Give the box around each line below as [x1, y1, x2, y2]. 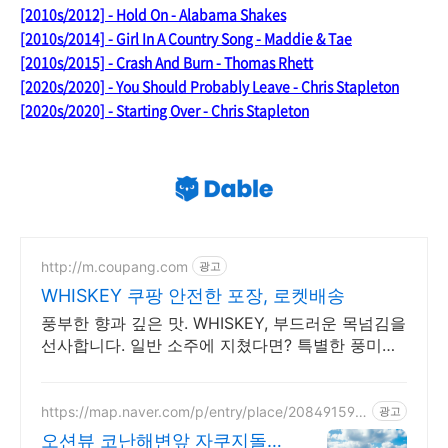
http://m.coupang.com [41, 257, 188, 275]
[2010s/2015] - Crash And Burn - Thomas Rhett [20, 52, 313, 72]
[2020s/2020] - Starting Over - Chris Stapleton [20, 100, 309, 120]
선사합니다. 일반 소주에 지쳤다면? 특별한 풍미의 [41, 335, 398, 355]
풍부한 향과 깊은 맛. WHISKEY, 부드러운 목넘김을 [41, 313, 406, 333]
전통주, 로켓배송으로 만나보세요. [41, 357, 283, 377]
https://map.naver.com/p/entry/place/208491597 [41, 402, 362, 420]
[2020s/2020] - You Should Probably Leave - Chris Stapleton [20, 76, 399, 96]
